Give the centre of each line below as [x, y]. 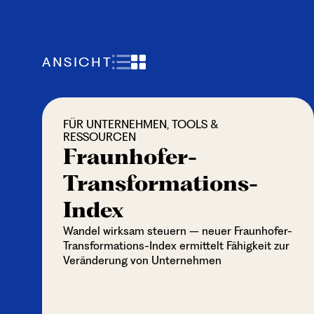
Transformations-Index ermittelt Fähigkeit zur [176, 246]
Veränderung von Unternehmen [142, 260]
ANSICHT [77, 62]
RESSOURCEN [100, 137]
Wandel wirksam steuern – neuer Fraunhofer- [178, 231]
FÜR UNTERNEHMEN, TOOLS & [141, 124]
